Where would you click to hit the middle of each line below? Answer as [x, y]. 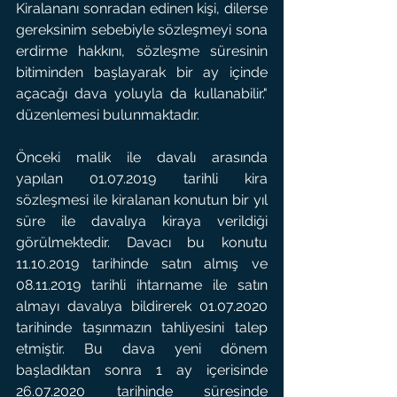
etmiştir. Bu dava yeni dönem [142, 349]
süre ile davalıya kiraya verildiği [142, 221]
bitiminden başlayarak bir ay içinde [142, 72]
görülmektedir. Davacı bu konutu [142, 242]
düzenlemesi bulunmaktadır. [108, 115]
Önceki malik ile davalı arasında [142, 157]
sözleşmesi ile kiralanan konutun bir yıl [142, 200]
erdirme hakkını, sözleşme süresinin [142, 51]
